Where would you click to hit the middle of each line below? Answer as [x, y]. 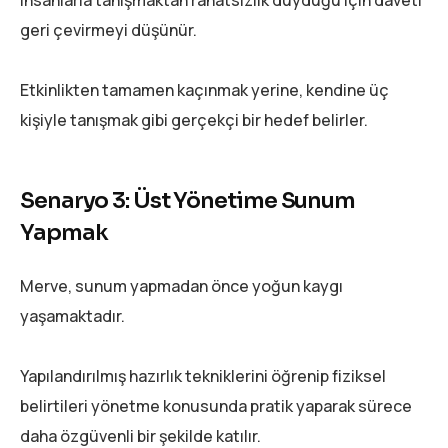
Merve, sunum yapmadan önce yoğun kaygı [181, 285]
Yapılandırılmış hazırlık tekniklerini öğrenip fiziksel [203, 375]
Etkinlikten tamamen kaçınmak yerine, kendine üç [204, 89]
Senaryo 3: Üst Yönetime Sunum [188, 200]
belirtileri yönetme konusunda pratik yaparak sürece [216, 405]
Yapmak [64, 232]
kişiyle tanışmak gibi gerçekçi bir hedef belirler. [194, 119]
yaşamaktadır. [72, 315]
